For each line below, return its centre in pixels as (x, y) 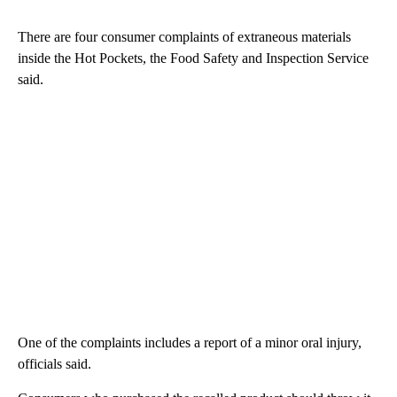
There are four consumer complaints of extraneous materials (184, 36)
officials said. (54, 363)
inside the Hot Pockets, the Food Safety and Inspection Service (193, 58)
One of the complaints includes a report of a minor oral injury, (190, 342)
